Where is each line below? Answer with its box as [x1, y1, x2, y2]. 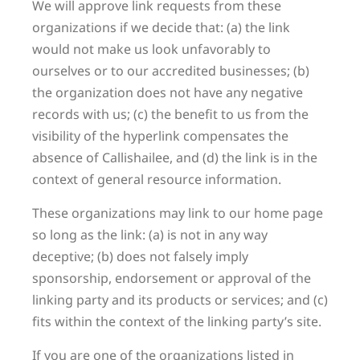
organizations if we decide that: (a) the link [32, 18, 290, 36]
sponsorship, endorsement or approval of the [32, 269, 311, 287]
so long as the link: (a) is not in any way [32, 226, 268, 243]
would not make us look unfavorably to [32, 40, 271, 58]
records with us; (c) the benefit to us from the [32, 105, 309, 123]
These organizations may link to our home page [32, 204, 323, 222]
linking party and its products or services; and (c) [32, 291, 328, 309]
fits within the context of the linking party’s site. [32, 313, 321, 330]
